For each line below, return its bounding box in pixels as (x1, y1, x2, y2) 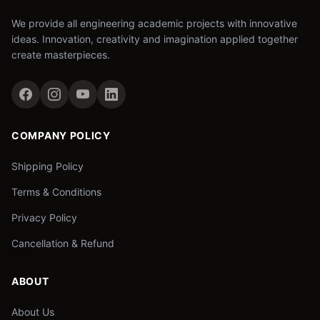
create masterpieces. (11, 49, 110, 61)
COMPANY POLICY (11, 129, 111, 141)
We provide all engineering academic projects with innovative (11, 17, 297, 29)
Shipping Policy (11, 160, 84, 172)
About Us (11, 306, 54, 318)
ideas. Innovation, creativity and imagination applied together (11, 33, 298, 45)
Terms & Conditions (11, 186, 101, 198)
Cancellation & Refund (11, 237, 114, 249)
